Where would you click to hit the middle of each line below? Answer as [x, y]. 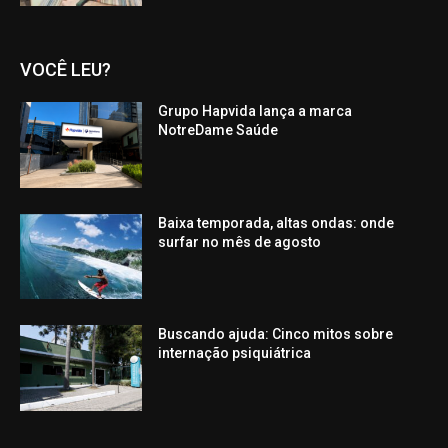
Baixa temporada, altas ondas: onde [276, 222]
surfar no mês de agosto [240, 241]
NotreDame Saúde [218, 130]
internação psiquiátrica [235, 353]
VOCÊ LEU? [65, 70]
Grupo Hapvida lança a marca [255, 111]
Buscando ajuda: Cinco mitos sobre [276, 334]
